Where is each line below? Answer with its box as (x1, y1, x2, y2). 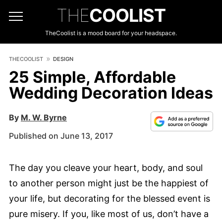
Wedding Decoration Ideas (9, 83, 213, 103)
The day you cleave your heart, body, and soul (9, 163, 203, 173)
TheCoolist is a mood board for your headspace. (45, 29, 177, 37)
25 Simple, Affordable (9, 67, 176, 87)
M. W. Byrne (21, 112, 67, 122)
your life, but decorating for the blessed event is (9, 193, 210, 204)
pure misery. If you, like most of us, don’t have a (9, 209, 209, 219)
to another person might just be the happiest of (9, 178, 209, 188)
